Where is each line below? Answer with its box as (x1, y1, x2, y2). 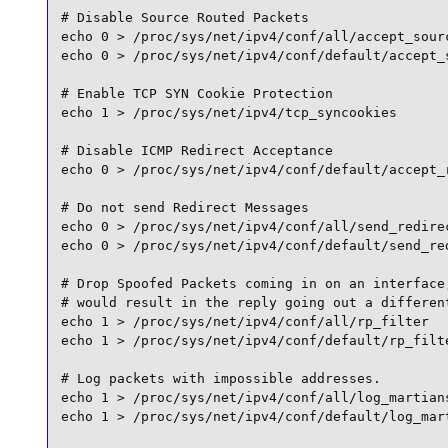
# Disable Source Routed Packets (60, 9, 309, 25)
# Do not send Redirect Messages (60, 199, 309, 215)
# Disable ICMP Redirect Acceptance (60, 142, 333, 158)
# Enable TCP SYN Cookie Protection (60, 85, 333, 101)
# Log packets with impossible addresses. (60, 370, 381, 386)
